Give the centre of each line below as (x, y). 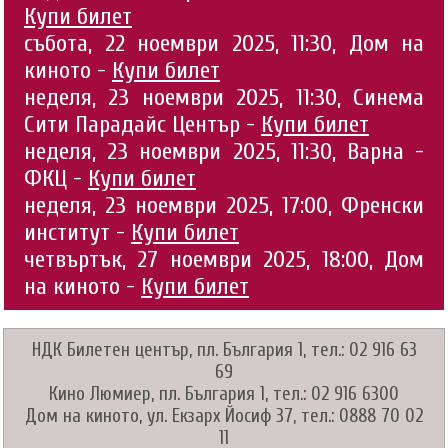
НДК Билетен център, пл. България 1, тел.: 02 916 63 (224, 350)
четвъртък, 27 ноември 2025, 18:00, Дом (224, 260)
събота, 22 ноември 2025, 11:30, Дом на (224, 44)
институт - (77, 233)
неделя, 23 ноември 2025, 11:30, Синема (224, 98)
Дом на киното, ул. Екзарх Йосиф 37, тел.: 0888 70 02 (224, 416)
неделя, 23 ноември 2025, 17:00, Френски (224, 206)
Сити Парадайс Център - (142, 125)
